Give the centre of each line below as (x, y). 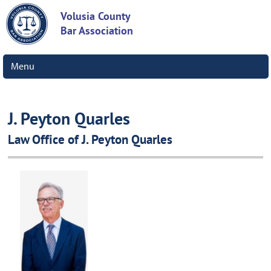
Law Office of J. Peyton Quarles (90, 141)
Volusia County (96, 17)
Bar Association (97, 32)
